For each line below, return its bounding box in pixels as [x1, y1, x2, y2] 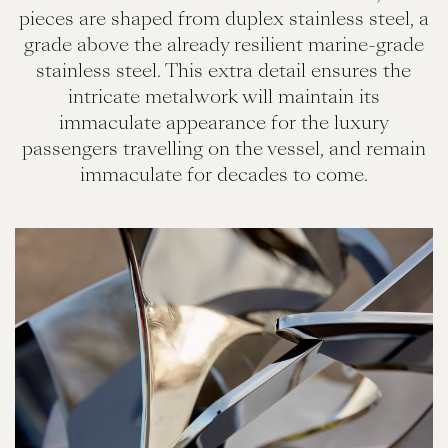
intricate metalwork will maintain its [67, 82, 380, 110]
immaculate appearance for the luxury [58, 108, 389, 136]
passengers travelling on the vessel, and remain [21, 134, 426, 162]
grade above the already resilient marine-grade [23, 30, 424, 58]
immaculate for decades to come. [79, 160, 368, 188]
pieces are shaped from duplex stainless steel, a [18, 4, 429, 32]
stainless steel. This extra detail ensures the [36, 56, 412, 84]
